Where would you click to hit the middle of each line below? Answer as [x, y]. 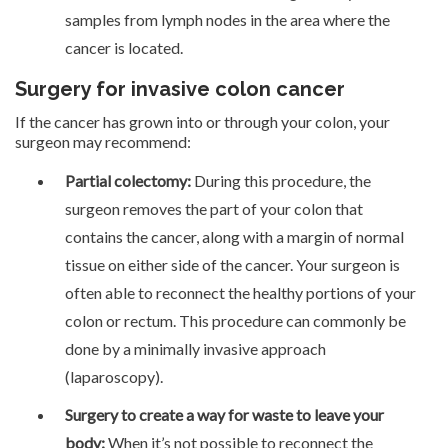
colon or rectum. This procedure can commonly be [235, 320]
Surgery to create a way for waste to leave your [224, 414]
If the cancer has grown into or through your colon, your [202, 121]
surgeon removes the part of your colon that [214, 208]
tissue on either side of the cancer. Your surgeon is [232, 264]
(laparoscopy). [114, 376]
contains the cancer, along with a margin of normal [234, 236]
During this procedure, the [281, 180]
